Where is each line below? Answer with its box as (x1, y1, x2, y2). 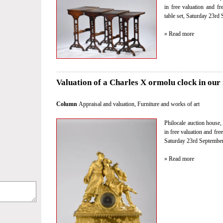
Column (56, 101, 79, 108)
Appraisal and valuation (79, 101, 134, 108)
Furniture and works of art (137, 101, 200, 108)
